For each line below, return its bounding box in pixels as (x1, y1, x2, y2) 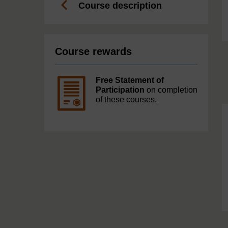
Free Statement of (96, 76, 164, 85)
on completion (145, 85, 197, 95)
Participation (96, 85, 145, 95)
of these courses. (96, 95, 157, 104)
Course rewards (55, 46, 132, 58)
